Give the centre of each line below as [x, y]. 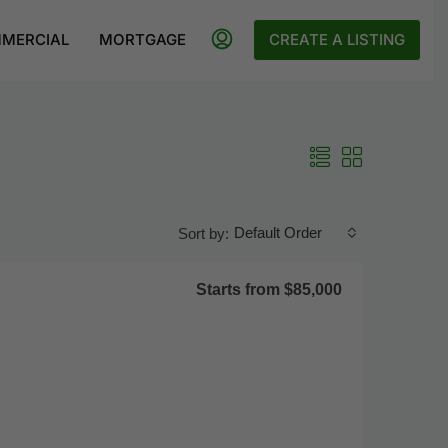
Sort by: [203, 233]
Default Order [277, 232]
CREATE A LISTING [337, 39]
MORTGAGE [142, 39]
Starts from [239, 289]
